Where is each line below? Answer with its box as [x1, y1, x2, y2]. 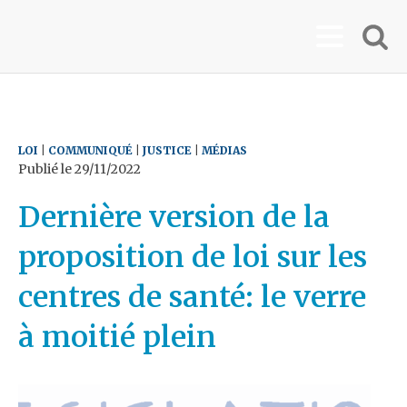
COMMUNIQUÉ [48, 144, 133, 157]
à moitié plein [18, 319, 216, 355]
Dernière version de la [18, 199, 330, 235]
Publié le [18, 161, 74, 177]
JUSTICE [143, 144, 192, 157]
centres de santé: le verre [18, 279, 366, 315]
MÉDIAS [202, 144, 247, 157]
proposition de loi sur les [18, 239, 367, 275]
